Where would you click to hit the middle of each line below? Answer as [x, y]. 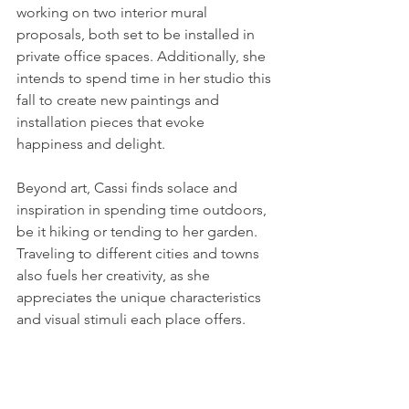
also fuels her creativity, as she [115, 275]
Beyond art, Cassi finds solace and [129, 187]
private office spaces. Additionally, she [143, 56]
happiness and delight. [91, 143]
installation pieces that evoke [112, 121]
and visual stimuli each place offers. [131, 319]
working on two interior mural [114, 12]
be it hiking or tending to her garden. [139, 231]
